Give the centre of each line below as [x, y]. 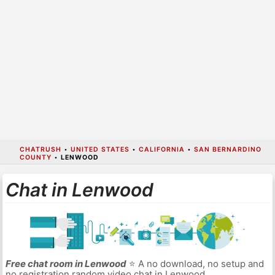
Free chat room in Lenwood [66, 264]
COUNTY [35, 157]
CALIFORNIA [161, 149]
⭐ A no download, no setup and [195, 264]
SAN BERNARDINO [227, 149]
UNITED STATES [100, 149]
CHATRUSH [40, 149]
